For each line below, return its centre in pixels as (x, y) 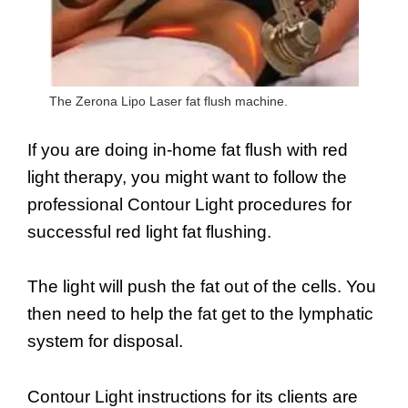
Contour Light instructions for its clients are (193, 396)
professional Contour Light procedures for (189, 205)
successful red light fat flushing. (149, 232)
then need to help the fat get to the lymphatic (200, 314)
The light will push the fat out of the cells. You (202, 287)
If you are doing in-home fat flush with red (188, 150)
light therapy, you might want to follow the (187, 178)
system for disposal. (105, 342)
